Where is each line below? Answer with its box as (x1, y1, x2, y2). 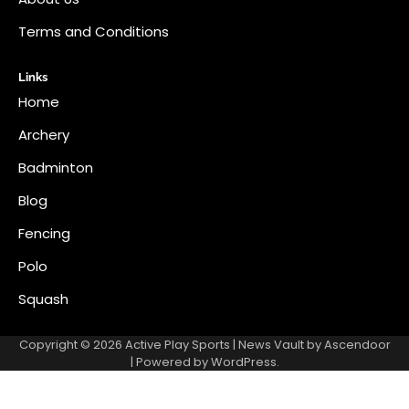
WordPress (210, 353, 277, 372)
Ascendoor (323, 336, 391, 354)
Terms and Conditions (18, 22, 169, 42)
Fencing (18, 224, 70, 244)
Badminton (18, 158, 93, 178)
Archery (18, 125, 69, 145)
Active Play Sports (124, 336, 230, 354)
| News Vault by (229, 336, 324, 354)
